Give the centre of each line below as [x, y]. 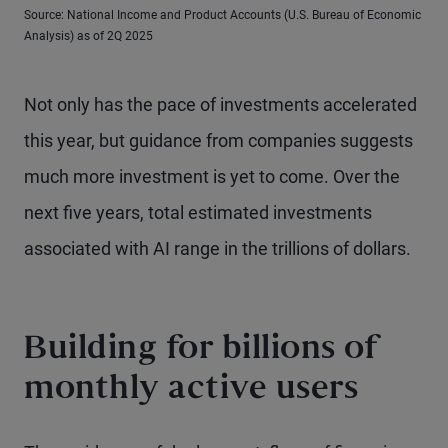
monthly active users [191, 390]
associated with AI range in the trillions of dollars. [217, 248]
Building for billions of [201, 350]
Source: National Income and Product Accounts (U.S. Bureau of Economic [222, 15]
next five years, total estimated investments [198, 212]
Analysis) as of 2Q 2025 [88, 36]
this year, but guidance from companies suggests [218, 140]
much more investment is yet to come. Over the [212, 176]
